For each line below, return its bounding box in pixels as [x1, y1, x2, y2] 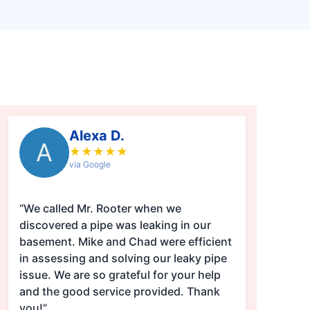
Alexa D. [69, 127, 125, 145]
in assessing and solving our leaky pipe [19, 251, 227, 266]
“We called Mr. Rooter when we [19, 201, 181, 216]
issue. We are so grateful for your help [19, 268, 221, 282]
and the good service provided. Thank [19, 284, 220, 299]
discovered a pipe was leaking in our [19, 218, 211, 232]
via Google [69, 159, 111, 170]
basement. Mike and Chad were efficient [19, 235, 232, 249]
